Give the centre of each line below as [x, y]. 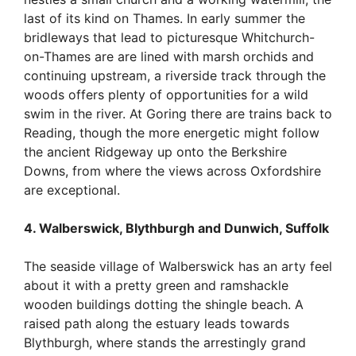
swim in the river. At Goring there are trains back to [178, 113]
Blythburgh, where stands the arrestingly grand [165, 342]
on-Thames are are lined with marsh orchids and [169, 56]
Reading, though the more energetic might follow [172, 132]
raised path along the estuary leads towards [157, 323]
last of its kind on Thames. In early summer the [164, 18]
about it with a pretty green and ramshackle [156, 285]
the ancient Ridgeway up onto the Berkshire [155, 151]
